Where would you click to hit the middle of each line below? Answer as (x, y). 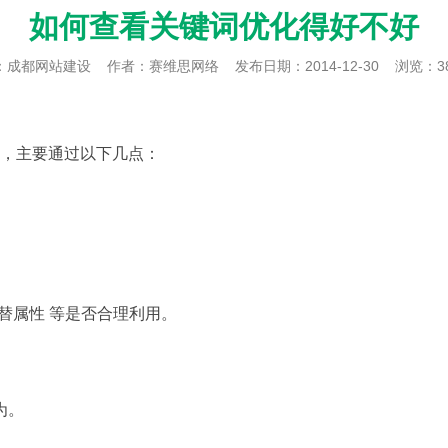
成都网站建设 (49, 66)
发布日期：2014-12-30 (315, 66)
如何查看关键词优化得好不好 (224, 26)
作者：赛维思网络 (171, 66)
